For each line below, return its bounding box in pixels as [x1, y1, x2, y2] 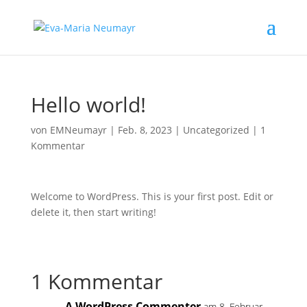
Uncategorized [182, 123, 249, 136]
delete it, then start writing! [30, 206, 156, 219]
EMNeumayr [49, 123, 107, 136]
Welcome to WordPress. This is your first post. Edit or [30, 190, 273, 203]
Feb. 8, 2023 [117, 123, 172, 136]
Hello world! [30, 90, 146, 119]
